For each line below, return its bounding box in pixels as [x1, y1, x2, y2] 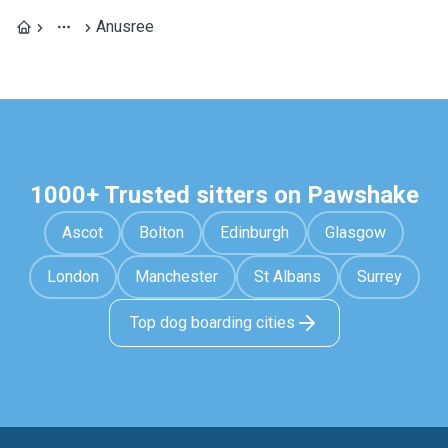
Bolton [139, 223, 184, 242]
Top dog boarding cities [129, 313, 295, 332]
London [46, 267, 99, 286]
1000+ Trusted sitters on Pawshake [29, 181, 419, 209]
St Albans [253, 267, 321, 286]
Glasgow [325, 223, 386, 242]
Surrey [356, 267, 402, 286]
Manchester [134, 267, 218, 286]
